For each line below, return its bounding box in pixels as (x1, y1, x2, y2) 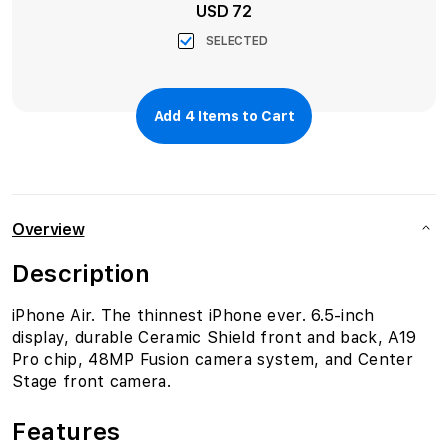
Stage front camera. (12, 372, 172, 391)
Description (12, 259, 151, 288)
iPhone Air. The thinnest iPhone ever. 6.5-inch (12, 306, 375, 325)
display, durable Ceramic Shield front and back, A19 (12, 328, 417, 347)
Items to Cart (194, 108, 295, 124)
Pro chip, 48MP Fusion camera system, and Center (12, 350, 414, 369)
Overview (12, 220, 85, 239)
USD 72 (196, 2, 252, 21)
